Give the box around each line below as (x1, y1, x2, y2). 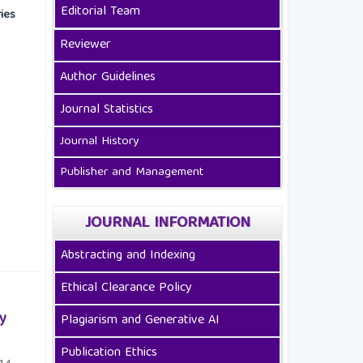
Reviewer (60, 34, 111, 58)
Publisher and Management (60, 162, 203, 184)
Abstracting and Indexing (61, 245, 195, 268)
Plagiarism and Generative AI (61, 310, 220, 333)
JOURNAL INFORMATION (84, 210, 250, 238)
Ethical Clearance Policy (61, 277, 192, 301)
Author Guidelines (60, 66, 160, 90)
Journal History (60, 131, 139, 153)
